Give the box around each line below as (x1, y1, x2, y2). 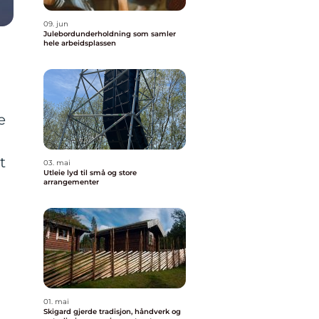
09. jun (43, 19, 68, 28)
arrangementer (43, 177, 99, 187)
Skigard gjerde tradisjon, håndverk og (43, 307, 99, 316)
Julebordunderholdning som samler (43, 29, 176, 38)
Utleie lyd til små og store (43, 168, 137, 177)
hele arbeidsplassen (43, 38, 116, 48)
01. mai (43, 297, 69, 306)
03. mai (43, 158, 70, 167)
